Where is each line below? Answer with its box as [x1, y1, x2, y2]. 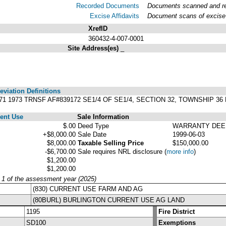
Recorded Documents [76, 2, 139, 10]
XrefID [88, 24, 107, 32]
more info [166, 147, 194, 155]
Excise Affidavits [90, 12, 139, 20]
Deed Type [78, 122, 109, 130]
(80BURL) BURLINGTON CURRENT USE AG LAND [33, 196, 185, 204]
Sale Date [78, 130, 106, 138]
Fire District [158, 207, 195, 215]
